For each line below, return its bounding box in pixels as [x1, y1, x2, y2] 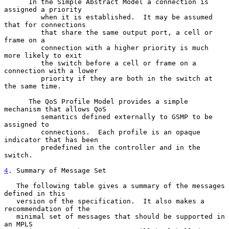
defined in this [4, 189, 65, 197]
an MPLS [4, 220, 33, 228]
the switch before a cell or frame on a [4, 59, 41, 67]
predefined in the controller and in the [4, 143, 41, 151]
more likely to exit [4, 51, 82, 59]
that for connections [4, 20, 86, 29]
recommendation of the [4, 204, 90, 213]
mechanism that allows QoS [4, 105, 106, 113]
